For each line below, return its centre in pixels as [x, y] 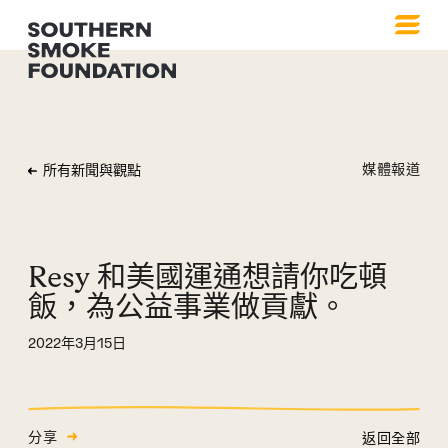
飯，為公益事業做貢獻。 [187, 307]
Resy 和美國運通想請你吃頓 [207, 277]
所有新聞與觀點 [91, 171]
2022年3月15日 [77, 344]
